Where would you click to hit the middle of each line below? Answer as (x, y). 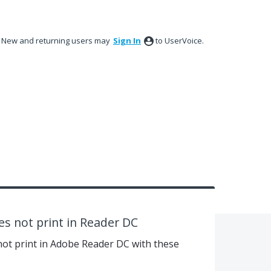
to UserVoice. (180, 41)
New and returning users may (57, 41)
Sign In (127, 41)
